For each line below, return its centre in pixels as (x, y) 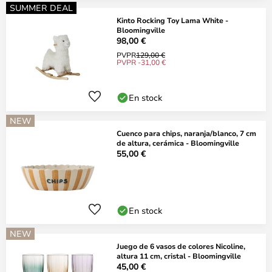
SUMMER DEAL (41, 8)
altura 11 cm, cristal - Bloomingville (179, 256)
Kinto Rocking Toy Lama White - (172, 20)
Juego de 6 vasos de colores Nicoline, (181, 246)
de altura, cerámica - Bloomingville (178, 143)
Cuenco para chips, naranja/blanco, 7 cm (186, 133)
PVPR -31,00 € (141, 62)
